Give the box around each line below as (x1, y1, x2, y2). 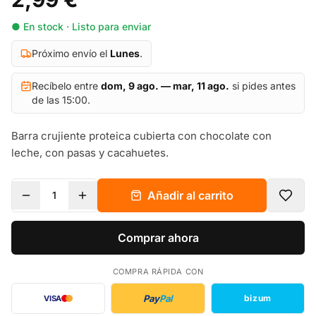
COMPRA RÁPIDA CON (112, 267, 204, 276)
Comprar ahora (117, 231, 199, 245)
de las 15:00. (32, 94, 90, 106)
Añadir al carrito (147, 188, 233, 202)
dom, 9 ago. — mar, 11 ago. (101, 80, 229, 92)
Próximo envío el (32, 47, 110, 59)
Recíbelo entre (32, 80, 101, 92)
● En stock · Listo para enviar (11, 20, 151, 32)
